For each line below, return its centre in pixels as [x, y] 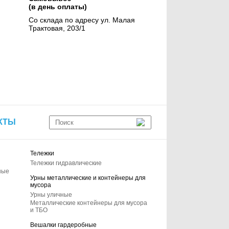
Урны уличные [51, 195]
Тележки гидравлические [66, 163]
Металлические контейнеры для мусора [89, 203]
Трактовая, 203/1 [57, 28]
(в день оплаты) [58, 7]
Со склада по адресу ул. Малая [82, 20]
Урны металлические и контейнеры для [88, 178]
